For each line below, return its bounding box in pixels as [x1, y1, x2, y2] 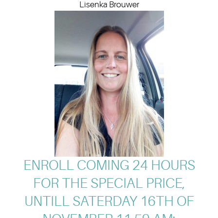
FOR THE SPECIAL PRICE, [33, 175, 185, 191]
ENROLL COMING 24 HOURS [23, 157, 195, 173]
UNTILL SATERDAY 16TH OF [24, 193, 194, 209]
